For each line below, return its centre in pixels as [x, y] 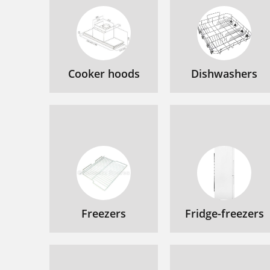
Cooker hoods [104, 74]
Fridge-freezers [224, 213]
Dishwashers [224, 74]
